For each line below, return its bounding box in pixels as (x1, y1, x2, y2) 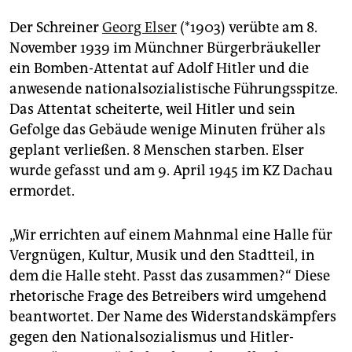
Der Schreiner (9, 19, 102, 37)
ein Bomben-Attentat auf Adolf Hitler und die (9, 60, 309, 78)
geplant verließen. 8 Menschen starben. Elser (9, 141, 304, 159)
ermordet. (9, 182, 75, 200)
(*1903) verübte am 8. (177, 19, 317, 37)
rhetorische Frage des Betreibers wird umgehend (9, 288, 327, 306)
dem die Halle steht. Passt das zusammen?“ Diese (9, 267, 330, 285)
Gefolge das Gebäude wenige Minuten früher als (9, 121, 325, 139)
